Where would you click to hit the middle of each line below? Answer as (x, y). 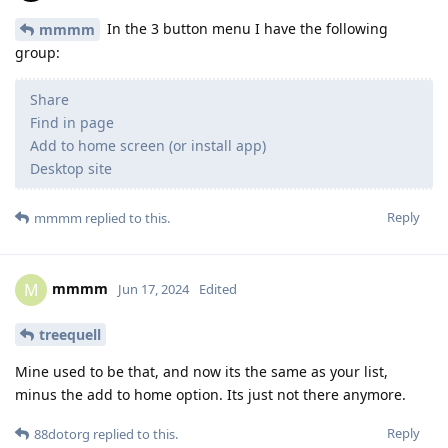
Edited (218, 289)
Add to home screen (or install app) (148, 146)
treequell (70, 335)
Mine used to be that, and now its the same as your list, (201, 372)
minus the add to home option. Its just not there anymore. (210, 395)
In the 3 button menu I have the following (245, 28)
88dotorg (62, 434)
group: (37, 53)
